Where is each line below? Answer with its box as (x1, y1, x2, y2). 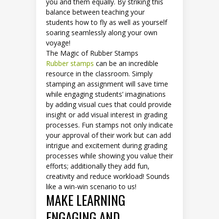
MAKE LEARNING (46, 190, 125, 210)
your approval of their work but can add (46, 131, 171, 140)
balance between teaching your (46, 7, 145, 17)
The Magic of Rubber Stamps (46, 48, 138, 58)
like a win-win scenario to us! (46, 182, 136, 192)
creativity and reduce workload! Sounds (46, 172, 170, 181)
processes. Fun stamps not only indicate (46, 120, 173, 130)
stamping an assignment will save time (46, 79, 168, 89)
